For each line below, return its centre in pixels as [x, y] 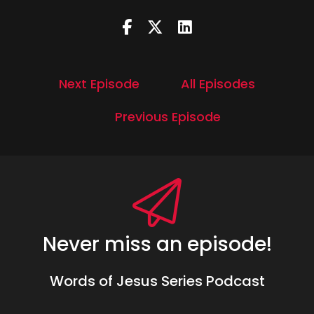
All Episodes [218, 84]
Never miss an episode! [157, 244]
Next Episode [99, 84]
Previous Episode [168, 117]
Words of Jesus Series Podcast [157, 281]
